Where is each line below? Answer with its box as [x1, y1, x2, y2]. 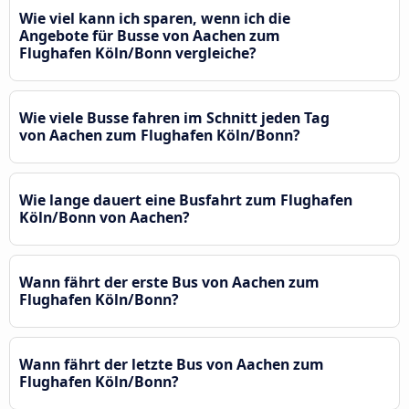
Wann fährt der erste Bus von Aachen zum [19, 271, 320, 292]
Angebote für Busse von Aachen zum [19, 25, 280, 46]
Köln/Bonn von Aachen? [19, 206, 190, 227]
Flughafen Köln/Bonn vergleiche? [19, 42, 257, 63]
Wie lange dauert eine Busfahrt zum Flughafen [19, 189, 352, 210]
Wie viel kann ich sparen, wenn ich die [19, 7, 290, 28]
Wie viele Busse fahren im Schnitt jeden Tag [19, 107, 330, 128]
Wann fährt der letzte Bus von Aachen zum [19, 353, 324, 374]
